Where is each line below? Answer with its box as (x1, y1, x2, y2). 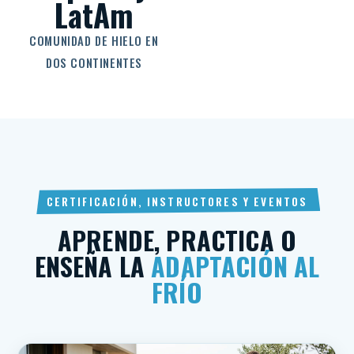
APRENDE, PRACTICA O (57, 221, 297, 258)
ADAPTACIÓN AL (151, 247, 320, 284)
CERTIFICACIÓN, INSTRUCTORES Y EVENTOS (46, 194, 308, 209)
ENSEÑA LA (34, 247, 152, 284)
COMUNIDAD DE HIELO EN (29, 32, 159, 49)
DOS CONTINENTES (46, 54, 142, 71)
